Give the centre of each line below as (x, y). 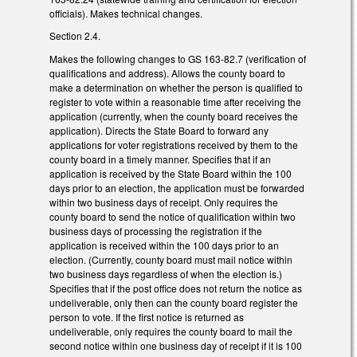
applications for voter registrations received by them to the (174, 145)
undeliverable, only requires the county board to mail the (171, 331)
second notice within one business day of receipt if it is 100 (176, 346)
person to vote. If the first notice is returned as (147, 317)
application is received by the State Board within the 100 (171, 174)
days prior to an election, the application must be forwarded (177, 188)
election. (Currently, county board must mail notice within (171, 260)
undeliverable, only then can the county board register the (174, 303)
